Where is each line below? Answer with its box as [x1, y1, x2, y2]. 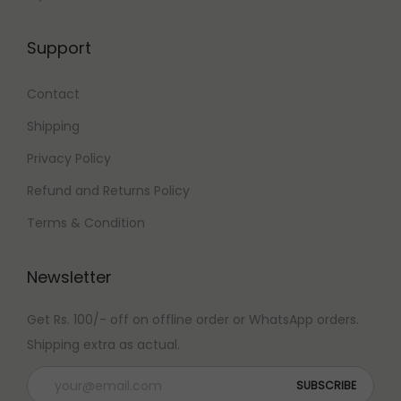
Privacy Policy [27, 149, 111, 168]
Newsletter [27, 266, 112, 289]
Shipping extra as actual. [27, 336, 180, 354]
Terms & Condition [27, 214, 145, 233]
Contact [27, 85, 80, 104]
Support [27, 37, 91, 60]
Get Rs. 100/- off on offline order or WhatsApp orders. [27, 311, 359, 329]
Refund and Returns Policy [27, 182, 190, 200]
